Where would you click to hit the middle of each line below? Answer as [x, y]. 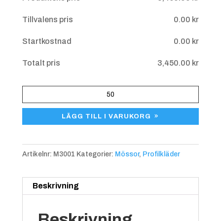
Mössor [127, 154]
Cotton [35, 106]
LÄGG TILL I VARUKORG [107, 116]
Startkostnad [47, 41]
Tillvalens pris [47, 19]
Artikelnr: [37, 154]
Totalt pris [41, 63]
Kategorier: [95, 154]
